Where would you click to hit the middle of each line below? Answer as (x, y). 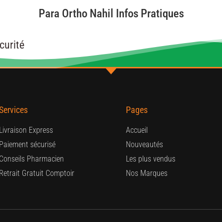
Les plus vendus (151, 159)
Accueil (137, 130)
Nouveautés (144, 144)
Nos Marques (147, 173)
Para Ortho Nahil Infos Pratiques (111, 13)
